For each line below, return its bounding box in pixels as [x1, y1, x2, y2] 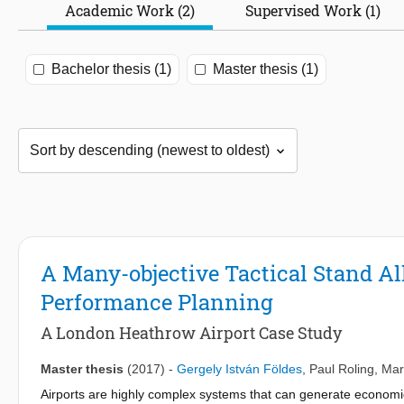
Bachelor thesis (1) [51, 61, 171, 78]
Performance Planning [41, 288, 273, 317]
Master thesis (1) [213, 61, 318, 78]
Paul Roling [309, 362, 374, 377]
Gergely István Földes [177, 362, 302, 377]
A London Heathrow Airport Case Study [41, 322, 342, 344]
